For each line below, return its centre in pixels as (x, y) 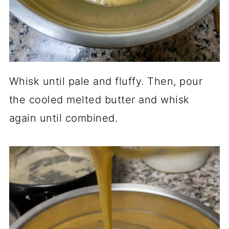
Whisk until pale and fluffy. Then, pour (106, 82)
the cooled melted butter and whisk (99, 100)
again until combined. (63, 118)
